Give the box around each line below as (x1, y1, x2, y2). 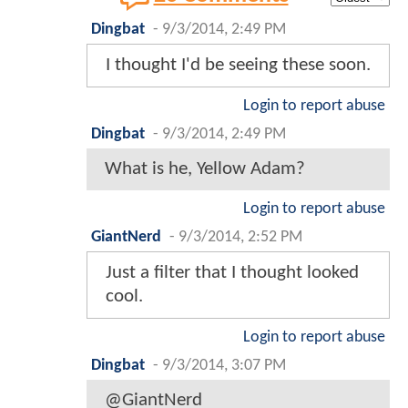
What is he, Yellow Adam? (105, 159, 305, 179)
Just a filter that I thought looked (106, 263, 359, 283)
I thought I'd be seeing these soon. (106, 56, 371, 76)
